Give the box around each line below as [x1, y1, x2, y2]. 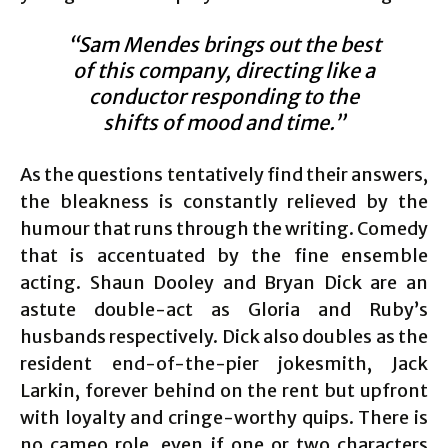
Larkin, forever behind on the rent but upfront [20, 379, 428, 402]
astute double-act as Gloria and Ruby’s [20, 298, 428, 321]
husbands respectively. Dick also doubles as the [20, 325, 428, 348]
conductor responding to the [89, 84, 359, 109]
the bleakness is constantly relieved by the [20, 190, 428, 213]
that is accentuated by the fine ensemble [20, 244, 428, 267]
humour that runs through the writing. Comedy [20, 217, 428, 240]
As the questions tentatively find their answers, [20, 163, 428, 186]
